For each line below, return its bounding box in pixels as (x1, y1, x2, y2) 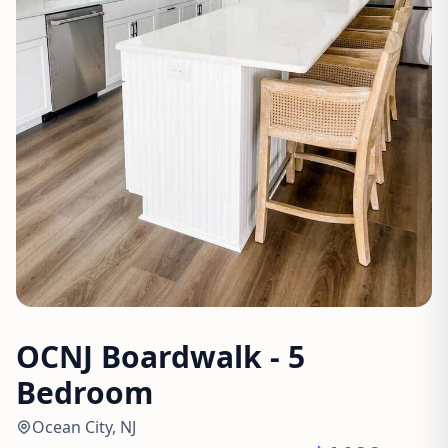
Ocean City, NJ (32, 415, 136, 438)
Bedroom (16, 371, 153, 413)
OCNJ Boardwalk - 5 (16, 335, 305, 377)
